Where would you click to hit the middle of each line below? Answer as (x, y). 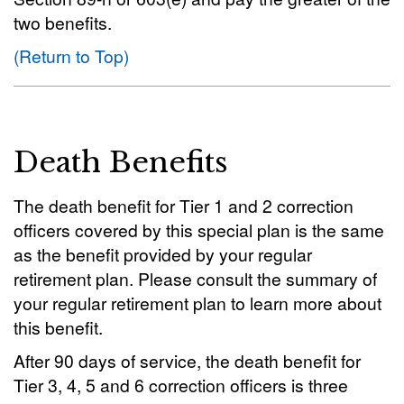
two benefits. (63, 22)
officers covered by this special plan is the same (199, 230)
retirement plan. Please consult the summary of (195, 278)
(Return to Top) (71, 55)
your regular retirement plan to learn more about (197, 303)
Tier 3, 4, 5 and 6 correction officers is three (181, 385)
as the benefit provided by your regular (163, 254)
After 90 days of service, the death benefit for (187, 360)
